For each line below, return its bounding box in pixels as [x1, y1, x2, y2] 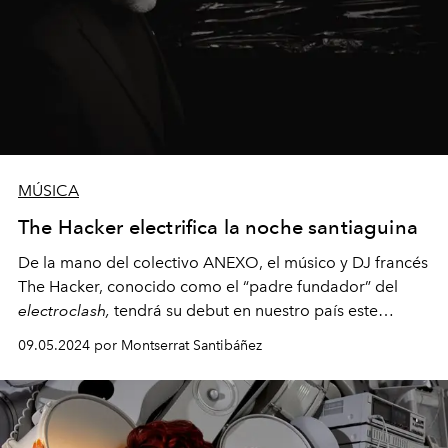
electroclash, [18, 300, 110, 320]
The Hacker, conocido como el [18, 276, 243, 296]
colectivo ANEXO [133, 252, 259, 272]
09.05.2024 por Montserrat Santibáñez [18, 336, 262, 354]
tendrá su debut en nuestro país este [110, 300, 378, 320]
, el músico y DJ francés [259, 252, 428, 272]
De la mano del [18, 252, 133, 272]
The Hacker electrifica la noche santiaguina [18, 214, 418, 239]
